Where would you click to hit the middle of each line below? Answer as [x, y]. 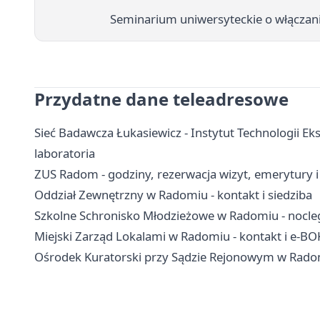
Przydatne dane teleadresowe [161, 99]
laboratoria [65, 153]
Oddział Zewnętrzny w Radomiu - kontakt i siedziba [173, 194]
